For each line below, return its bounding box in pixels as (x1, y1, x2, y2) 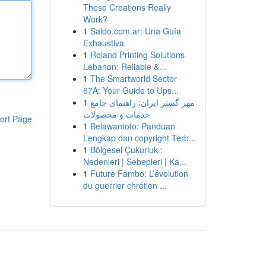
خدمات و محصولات (83, 108, 150, 120)
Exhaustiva (83, 37, 124, 49)
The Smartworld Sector (90, 72, 177, 84)
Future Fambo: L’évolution (90, 167, 188, 179)
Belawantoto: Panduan (90, 120, 175, 132)
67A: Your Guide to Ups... (83, 84, 179, 96)
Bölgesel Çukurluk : (90, 144, 163, 156)
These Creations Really (83, 1, 171, 13)
